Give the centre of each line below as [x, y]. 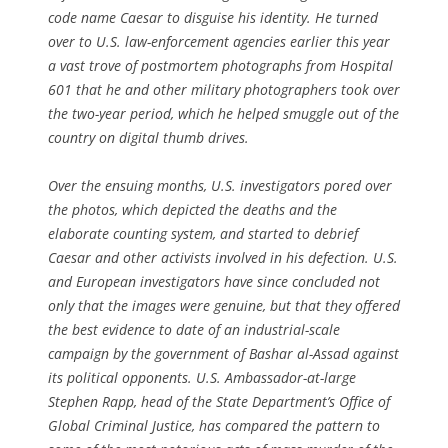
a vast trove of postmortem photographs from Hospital [220, 65]
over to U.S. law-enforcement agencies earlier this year [219, 41]
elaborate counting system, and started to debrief [203, 233]
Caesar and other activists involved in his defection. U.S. [223, 257]
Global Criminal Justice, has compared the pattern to [214, 425]
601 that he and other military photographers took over [224, 89]
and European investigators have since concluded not [214, 281]
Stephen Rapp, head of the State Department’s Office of [219, 401]
